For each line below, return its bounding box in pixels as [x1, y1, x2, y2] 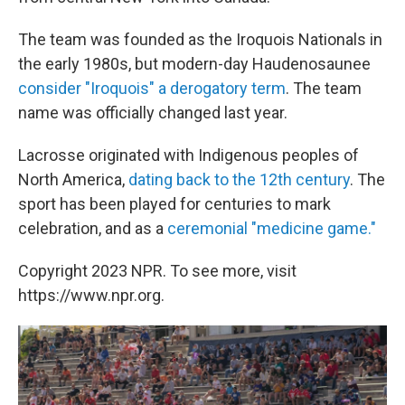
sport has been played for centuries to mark [18, 194, 331, 213]
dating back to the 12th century [128, 170, 350, 189]
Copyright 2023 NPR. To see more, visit [18, 261, 297, 280]
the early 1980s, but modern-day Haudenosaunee [18, 54, 371, 73]
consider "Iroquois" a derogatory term [18, 79, 286, 98]
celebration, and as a [18, 219, 167, 238]
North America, [18, 170, 128, 189]
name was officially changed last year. [18, 103, 287, 122]
